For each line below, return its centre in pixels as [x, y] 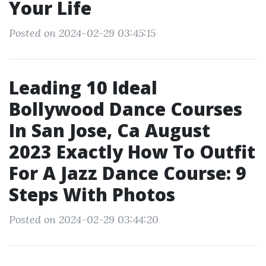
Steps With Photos [92, 194]
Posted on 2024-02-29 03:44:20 [84, 219]
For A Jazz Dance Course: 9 [128, 173]
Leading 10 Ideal [83, 88]
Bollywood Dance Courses [126, 109]
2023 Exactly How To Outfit [132, 152]
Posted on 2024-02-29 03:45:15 [82, 33]
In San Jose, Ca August [110, 130]
